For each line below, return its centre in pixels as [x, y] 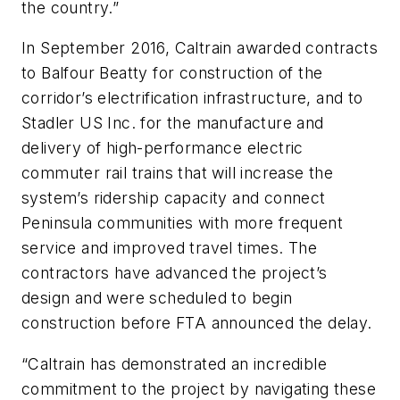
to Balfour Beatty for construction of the [172, 73]
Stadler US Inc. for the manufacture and [173, 123]
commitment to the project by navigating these [199, 388]
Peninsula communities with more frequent [182, 223]
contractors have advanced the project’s [175, 273]
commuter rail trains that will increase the [178, 173]
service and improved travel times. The [170, 248]
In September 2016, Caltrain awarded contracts [200, 48]
